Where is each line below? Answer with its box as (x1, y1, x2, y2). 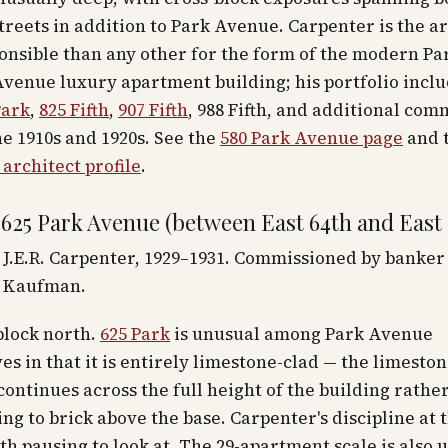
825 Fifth (39, 98, 109, 122)
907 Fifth (118, 98, 188, 122)
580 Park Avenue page (220, 126, 403, 150)
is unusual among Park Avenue (170, 322, 433, 346)
